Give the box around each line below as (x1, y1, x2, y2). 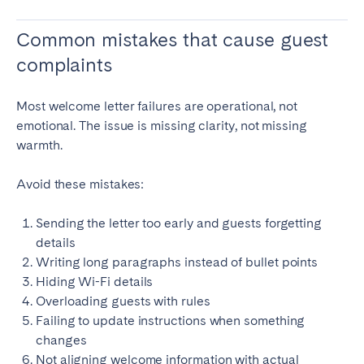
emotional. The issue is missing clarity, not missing (16, 118, 307, 134)
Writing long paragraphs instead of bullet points (36, 254, 318, 271)
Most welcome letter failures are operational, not (16, 98, 298, 115)
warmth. (16, 137, 63, 154)
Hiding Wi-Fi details (36, 274, 154, 290)
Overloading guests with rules (36, 293, 210, 310)
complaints (16, 53, 112, 77)
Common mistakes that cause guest (16, 28, 329, 52)
